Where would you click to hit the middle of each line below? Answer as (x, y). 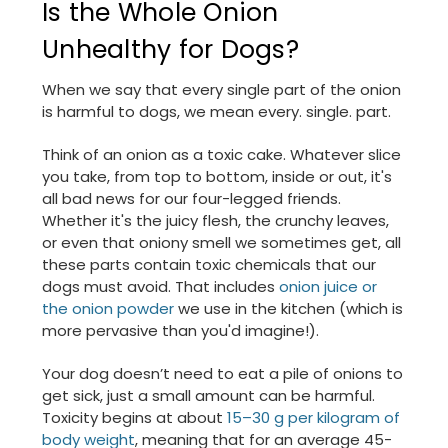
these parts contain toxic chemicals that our (209, 265)
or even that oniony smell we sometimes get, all (221, 243)
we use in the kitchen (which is (288, 309)
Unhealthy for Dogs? (170, 50)
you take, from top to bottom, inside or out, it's (217, 177)
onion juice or (328, 287)
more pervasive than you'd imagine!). (180, 331)
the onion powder (108, 309)
